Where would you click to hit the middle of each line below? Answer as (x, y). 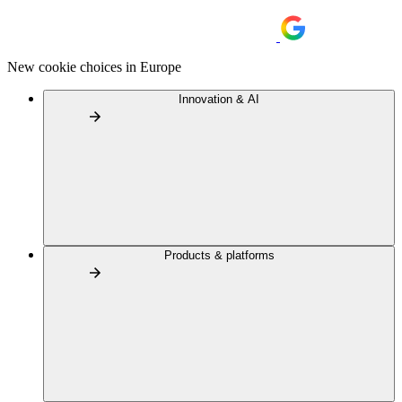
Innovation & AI (219, 99)
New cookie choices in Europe (94, 67)
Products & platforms (219, 255)
